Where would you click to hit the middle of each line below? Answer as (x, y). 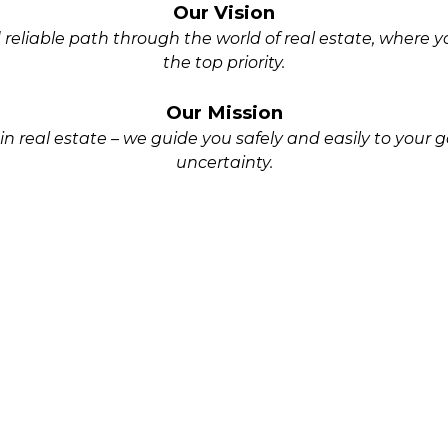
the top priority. (224, 62)
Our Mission (224, 112)
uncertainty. (224, 162)
